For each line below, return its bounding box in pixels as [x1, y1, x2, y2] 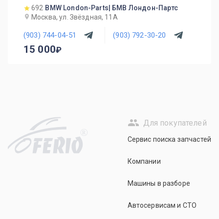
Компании [127, 157, 161, 165]
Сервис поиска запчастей [127, 135, 211, 143]
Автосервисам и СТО [127, 201, 197, 209]
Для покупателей [143, 118, 207, 128]
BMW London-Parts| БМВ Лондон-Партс [45, 4, 178, 12]
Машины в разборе [127, 179, 190, 187]
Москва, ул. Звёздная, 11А [31, 13, 118, 21]
